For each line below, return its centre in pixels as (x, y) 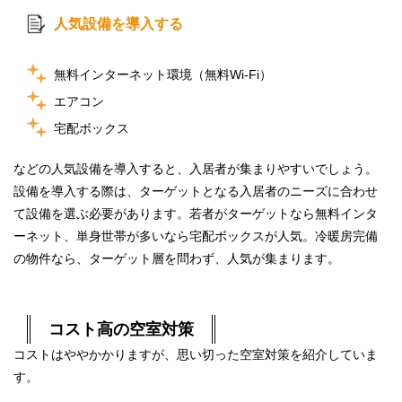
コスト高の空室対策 (121, 329)
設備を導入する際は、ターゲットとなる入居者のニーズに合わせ (196, 191)
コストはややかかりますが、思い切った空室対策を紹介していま (196, 354)
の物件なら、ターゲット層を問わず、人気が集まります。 (177, 258)
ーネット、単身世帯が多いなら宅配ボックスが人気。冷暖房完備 (196, 236)
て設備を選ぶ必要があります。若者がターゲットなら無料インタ (196, 213)
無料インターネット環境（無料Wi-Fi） (163, 74)
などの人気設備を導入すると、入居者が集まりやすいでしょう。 (196, 168)
